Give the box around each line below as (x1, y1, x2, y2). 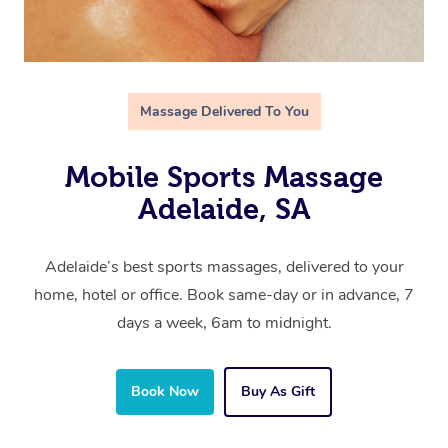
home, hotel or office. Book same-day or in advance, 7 (34, 284, 414, 307)
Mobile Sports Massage (65, 161, 383, 194)
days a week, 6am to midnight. (116, 312, 332, 335)
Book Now (131, 382, 199, 402)
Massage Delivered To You (139, 102, 309, 122)
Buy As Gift (241, 382, 315, 402)
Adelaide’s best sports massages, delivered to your (44, 256, 404, 279)
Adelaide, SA (137, 193, 311, 226)
